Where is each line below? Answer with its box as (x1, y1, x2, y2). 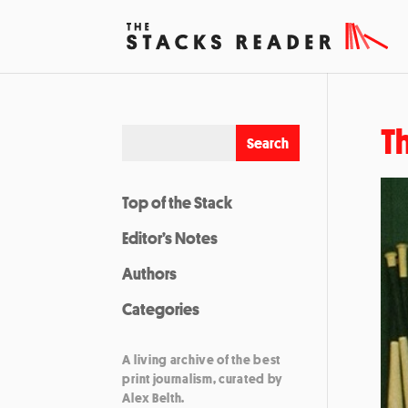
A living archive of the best (122, 351, 281, 368)
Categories (122, 298, 200, 320)
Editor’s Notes (122, 227, 219, 249)
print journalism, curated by (122, 370, 284, 387)
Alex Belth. (122, 389, 186, 406)
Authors (122, 262, 178, 284)
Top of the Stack (122, 191, 233, 213)
